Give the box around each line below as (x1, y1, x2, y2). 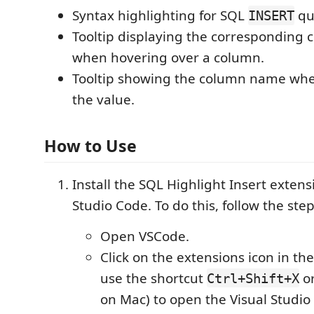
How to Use (44, 134, 137, 157)
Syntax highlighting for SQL (72, 6, 248, 25)
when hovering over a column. (72, 48, 264, 67)
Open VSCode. (100, 226, 189, 245)
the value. (72, 90, 135, 109)
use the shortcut (100, 268, 207, 287)
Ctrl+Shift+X (207, 270, 299, 286)
